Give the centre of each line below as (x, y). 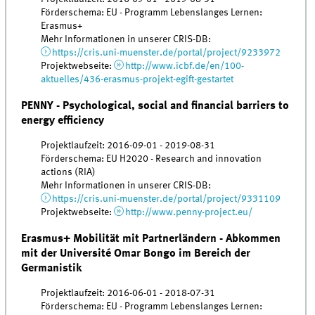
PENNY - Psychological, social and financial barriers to (155, 105)
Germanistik (52, 268)
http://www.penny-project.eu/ (188, 213)
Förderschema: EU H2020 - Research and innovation (152, 159)
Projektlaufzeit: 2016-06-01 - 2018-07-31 (128, 294)
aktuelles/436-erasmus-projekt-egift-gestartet (137, 80)
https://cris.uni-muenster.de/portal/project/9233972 (166, 53)
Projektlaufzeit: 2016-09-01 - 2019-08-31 (128, 146)
